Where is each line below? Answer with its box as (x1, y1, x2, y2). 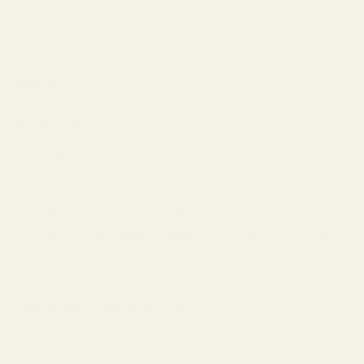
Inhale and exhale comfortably (28, 206, 199, 222)
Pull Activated (28, 149, 108, 166)
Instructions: (12, 112, 91, 128)
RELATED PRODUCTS (12, 298, 185, 318)
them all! (12, 76, 61, 91)
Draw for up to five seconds (28, 178, 187, 194)
